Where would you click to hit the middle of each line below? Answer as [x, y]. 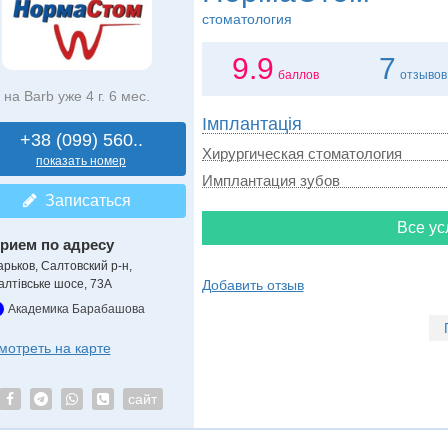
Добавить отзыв [252, 285]
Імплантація [251, 124]
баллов [299, 75]
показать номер [81, 160]
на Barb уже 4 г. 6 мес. [76, 95]
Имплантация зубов [270, 180]
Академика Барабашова [76, 308]
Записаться [83, 200]
